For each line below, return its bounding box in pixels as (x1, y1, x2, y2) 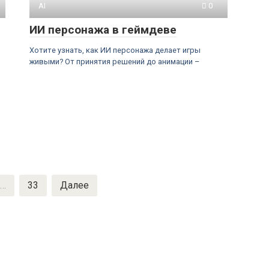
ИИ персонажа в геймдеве (29, 23, 177, 37)
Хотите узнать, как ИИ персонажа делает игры (29, 46, 201, 55)
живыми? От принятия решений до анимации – (29, 57, 199, 66)
